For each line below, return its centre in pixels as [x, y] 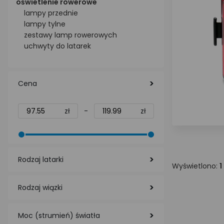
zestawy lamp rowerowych [70, 35]
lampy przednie [51, 13]
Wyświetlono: [196, 166]
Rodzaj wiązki [40, 187]
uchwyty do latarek [57, 46]
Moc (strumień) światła [59, 215]
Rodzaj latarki [41, 159]
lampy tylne [45, 24]
